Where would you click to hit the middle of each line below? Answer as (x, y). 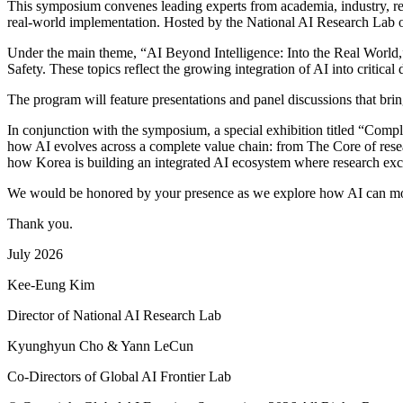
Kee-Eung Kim (51, 284)
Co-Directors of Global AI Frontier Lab (119, 376)
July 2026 (35, 254)
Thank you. (40, 223)
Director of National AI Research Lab (114, 315)
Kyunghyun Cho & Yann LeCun (100, 345)
